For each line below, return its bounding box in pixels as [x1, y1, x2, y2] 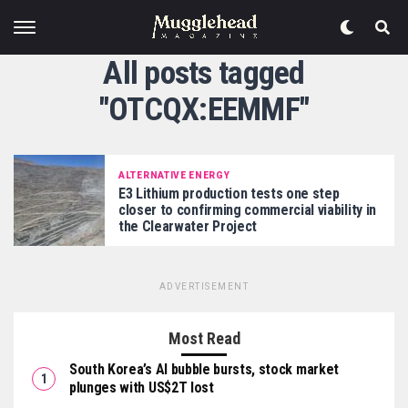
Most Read [168, 329, 240, 348]
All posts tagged [103, 54, 305, 92]
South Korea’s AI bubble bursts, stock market [69, 361, 339, 378]
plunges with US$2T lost [69, 379, 214, 396]
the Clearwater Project [118, 217, 257, 235]
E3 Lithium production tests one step [118, 184, 340, 202]
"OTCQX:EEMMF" [98, 90, 310, 128]
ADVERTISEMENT [158, 281, 250, 291]
